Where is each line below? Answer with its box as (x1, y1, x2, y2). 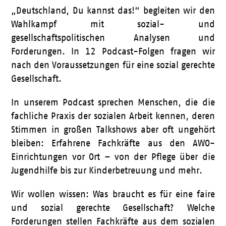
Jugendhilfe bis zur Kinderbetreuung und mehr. (11, 165, 203, 176)
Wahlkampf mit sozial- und (11, 19, 215, 29)
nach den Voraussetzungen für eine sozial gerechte (11, 60, 215, 70)
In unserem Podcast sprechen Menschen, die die (11, 97, 215, 107)
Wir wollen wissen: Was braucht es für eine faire (11, 189, 215, 199)
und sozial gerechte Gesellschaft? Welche (11, 203, 215, 213)
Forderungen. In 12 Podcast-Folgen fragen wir (11, 46, 215, 56)
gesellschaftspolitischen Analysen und (11, 33, 215, 43)
